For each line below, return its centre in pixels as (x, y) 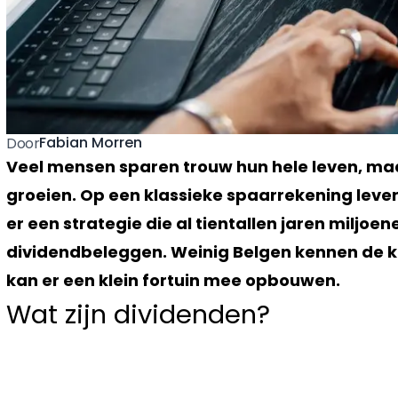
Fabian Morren (91, 143)
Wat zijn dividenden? (138, 314)
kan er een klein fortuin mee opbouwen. (173, 280)
